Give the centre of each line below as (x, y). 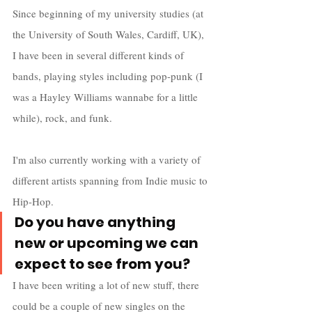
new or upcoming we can (108, 243)
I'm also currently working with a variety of (108, 159)
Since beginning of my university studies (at (109, 13)
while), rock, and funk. (64, 117)
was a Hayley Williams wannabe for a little (107, 96)
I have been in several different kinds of (100, 55)
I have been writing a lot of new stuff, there (107, 284)
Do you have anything (96, 222)
